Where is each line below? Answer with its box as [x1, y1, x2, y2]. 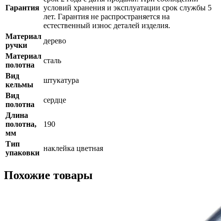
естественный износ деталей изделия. [43, 21, 170, 30]
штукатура [43, 75, 79, 84]
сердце [43, 95, 66, 104]
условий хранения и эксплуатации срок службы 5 [43, 3, 212, 12]
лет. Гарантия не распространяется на [43, 12, 170, 21]
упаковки [5, 148, 39, 157]
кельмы [5, 80, 34, 89]
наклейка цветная [43, 144, 103, 152]
